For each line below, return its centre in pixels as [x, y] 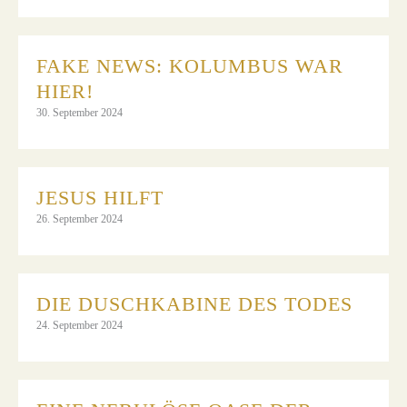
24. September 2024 [79, 325]
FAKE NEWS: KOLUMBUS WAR [190, 65]
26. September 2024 [79, 218]
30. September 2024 [79, 112]
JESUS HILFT [100, 197]
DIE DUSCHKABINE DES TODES [194, 303]
